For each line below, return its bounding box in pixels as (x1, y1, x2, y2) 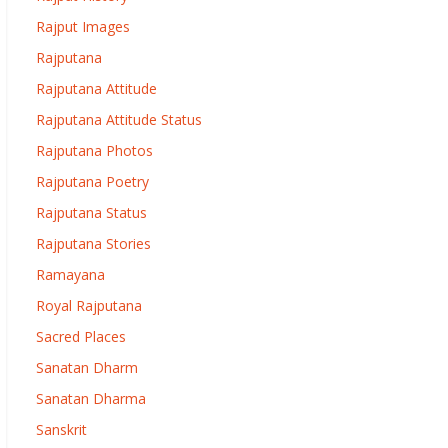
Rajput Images (36, 17, 130, 36)
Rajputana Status (36, 203, 147, 222)
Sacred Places (36, 327, 126, 346)
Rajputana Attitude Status (36, 110, 202, 129)
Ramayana (36, 265, 105, 284)
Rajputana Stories (36, 234, 151, 253)
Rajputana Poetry (36, 172, 149, 191)
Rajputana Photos (36, 141, 153, 160)
